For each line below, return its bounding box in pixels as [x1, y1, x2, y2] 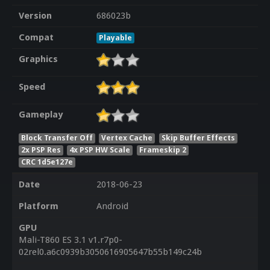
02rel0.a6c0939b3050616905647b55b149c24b [18, 246, 202, 258]
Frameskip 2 [139, 145, 187, 154]
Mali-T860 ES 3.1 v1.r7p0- [18, 234, 122, 246]
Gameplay [18, 109, 63, 121]
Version [18, 10, 52, 22]
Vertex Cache [101, 133, 153, 142]
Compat [18, 32, 54, 43]
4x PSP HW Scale [69, 145, 131, 154]
